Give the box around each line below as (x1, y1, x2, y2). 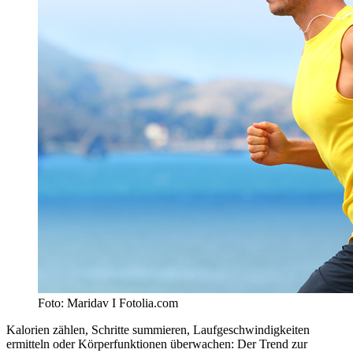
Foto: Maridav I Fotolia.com (38, 295, 178, 310)
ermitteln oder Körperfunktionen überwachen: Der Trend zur (6, 336, 307, 351)
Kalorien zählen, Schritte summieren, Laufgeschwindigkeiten (6, 322, 310, 336)
